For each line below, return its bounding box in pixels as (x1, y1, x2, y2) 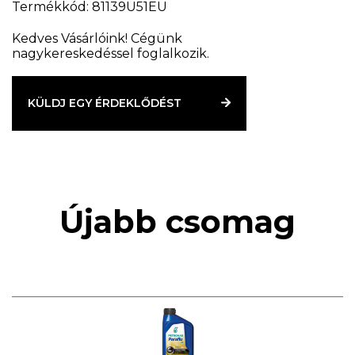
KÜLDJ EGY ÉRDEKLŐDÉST (28, 96, 181, 110)
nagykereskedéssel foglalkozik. (12, 46, 209, 61)
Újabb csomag (59, 202, 296, 241)
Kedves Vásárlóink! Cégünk (12, 31, 182, 46)
